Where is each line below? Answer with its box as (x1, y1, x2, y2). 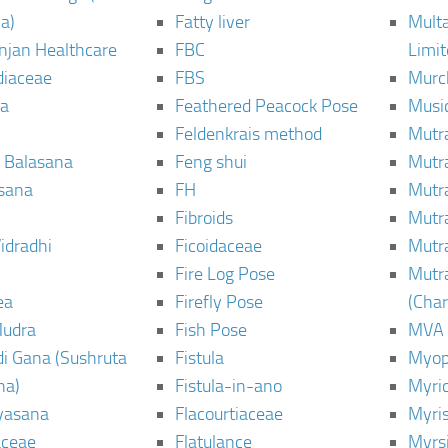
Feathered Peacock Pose (175, 95, 359, 117)
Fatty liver (175, 11, 251, 33)
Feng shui (175, 151, 248, 173)
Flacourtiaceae (175, 403, 284, 425)
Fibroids (175, 207, 234, 229)
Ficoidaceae (175, 235, 263, 257)
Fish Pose (175, 319, 248, 341)
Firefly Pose (175, 291, 264, 313)
